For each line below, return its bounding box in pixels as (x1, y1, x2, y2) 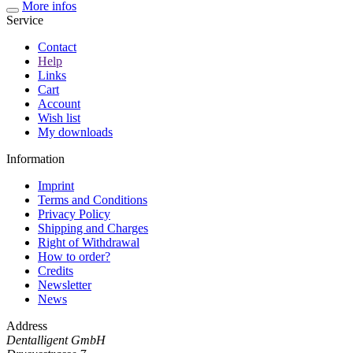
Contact (38, 39, 76, 54)
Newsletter (38, 277, 91, 292)
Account (38, 96, 80, 110)
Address (6, 318, 47, 333)
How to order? (38, 249, 110, 263)
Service (6, 13, 43, 27)
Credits (38, 263, 73, 277)
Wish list (38, 110, 80, 124)
